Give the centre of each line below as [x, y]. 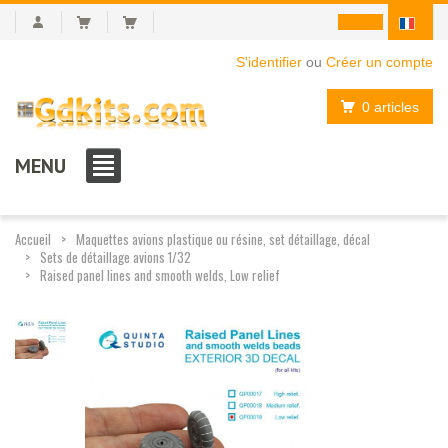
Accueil [33, 238]
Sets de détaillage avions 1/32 [115, 256]
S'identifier [269, 62]
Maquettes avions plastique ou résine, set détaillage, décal [223, 238]
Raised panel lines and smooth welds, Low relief [160, 274]
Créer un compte [379, 62]
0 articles [390, 106]
